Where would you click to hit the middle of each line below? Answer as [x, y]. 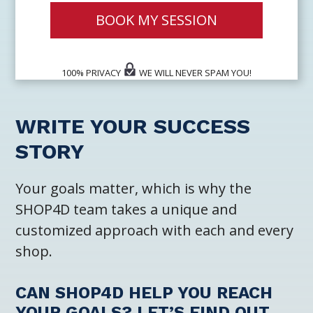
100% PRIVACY [92, 72]
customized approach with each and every [154, 231]
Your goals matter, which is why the [133, 189]
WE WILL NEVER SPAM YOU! [194, 72]
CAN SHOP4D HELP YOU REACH [144, 293]
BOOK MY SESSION [156, 20]
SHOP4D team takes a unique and [126, 210]
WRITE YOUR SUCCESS [132, 126]
